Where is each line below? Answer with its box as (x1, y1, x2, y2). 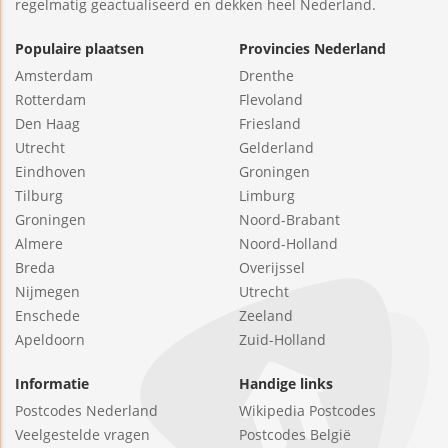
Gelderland (239, 137, 314, 157)
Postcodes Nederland (15, 400, 158, 420)
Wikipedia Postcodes (239, 400, 376, 420)
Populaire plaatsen (15, 38, 144, 58)
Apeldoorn (15, 329, 85, 349)
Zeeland (239, 305, 293, 325)
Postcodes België (239, 424, 351, 444)
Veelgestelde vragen (15, 424, 150, 444)
